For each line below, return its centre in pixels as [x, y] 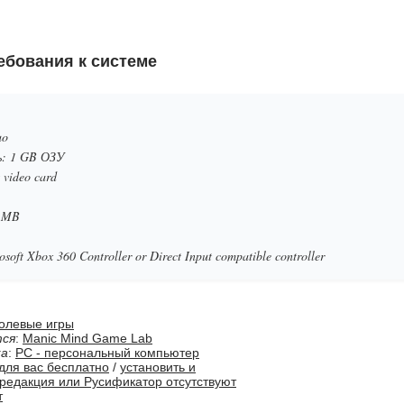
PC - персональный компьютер [107, 353]
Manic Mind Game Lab [87, 338]
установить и [158, 367]
